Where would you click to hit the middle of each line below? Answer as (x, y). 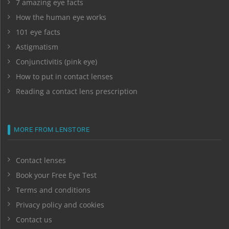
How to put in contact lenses (64, 77)
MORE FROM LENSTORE (52, 129)
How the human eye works (61, 17)
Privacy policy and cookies (60, 204)
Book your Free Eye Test (56, 175)
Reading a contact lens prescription (77, 91)
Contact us (34, 219)
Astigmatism (37, 47)
